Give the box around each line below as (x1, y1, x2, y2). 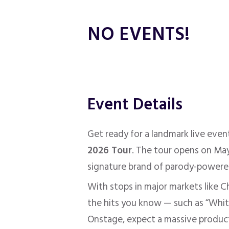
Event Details (87, 91, 183, 118)
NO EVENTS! (87, 19, 190, 50)
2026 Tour (87, 143, 132, 159)
